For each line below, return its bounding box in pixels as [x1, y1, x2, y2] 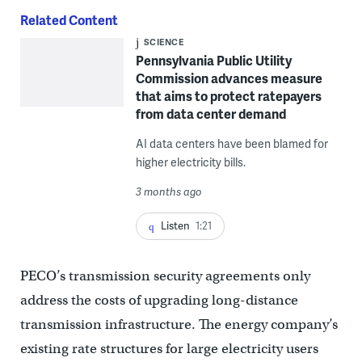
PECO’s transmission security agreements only [19, 267, 310, 285]
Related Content [19, 10, 118, 29]
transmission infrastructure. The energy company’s [19, 316, 338, 334]
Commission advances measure [135, 68, 322, 87]
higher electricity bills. [135, 154, 246, 170]
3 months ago [135, 183, 202, 199]
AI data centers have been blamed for [135, 135, 328, 151]
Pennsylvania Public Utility [135, 50, 292, 69]
